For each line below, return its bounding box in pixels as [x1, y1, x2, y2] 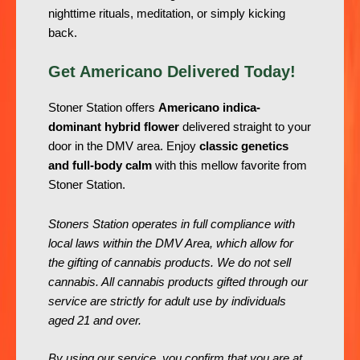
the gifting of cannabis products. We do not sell [48, 256, 291, 269]
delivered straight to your [179, 121, 311, 134]
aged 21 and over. [48, 313, 141, 327]
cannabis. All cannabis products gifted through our [48, 275, 308, 288]
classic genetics [199, 140, 288, 153]
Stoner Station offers [48, 101, 158, 115]
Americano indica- [158, 101, 260, 115]
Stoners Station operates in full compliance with [48, 217, 295, 231]
